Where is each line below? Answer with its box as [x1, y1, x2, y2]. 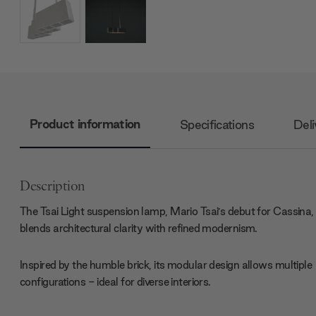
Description [20, 179, 86, 194]
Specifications [179, 116, 254, 133]
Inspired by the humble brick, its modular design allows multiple [20, 257, 312, 272]
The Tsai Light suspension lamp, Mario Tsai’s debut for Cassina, [20, 204, 314, 219]
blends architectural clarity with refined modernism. [20, 221, 257, 236]
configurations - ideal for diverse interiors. [20, 274, 214, 289]
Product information [30, 116, 140, 133]
